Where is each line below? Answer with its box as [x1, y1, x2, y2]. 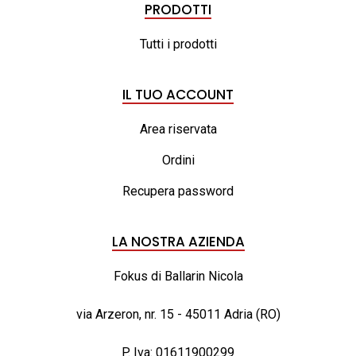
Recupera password [122, 183, 234, 199]
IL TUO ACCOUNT [122, 84, 234, 104]
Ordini [161, 152, 195, 168]
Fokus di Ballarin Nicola [113, 268, 243, 284]
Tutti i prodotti [139, 36, 217, 52]
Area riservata [139, 121, 217, 137]
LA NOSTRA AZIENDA [111, 231, 245, 251]
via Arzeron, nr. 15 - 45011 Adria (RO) [75, 306, 281, 322]
